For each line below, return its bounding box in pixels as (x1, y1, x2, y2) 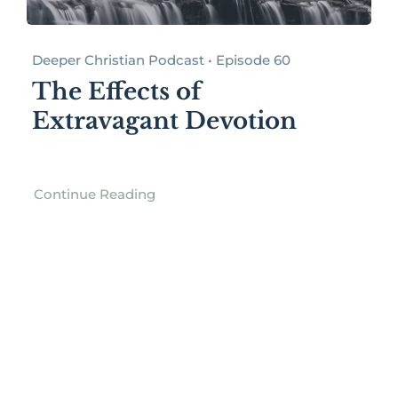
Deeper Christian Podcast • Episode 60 (31, 51, 291, 68)
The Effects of (31, 76, 202, 106)
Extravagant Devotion (31, 106, 297, 135)
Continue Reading (33, 185, 155, 203)
